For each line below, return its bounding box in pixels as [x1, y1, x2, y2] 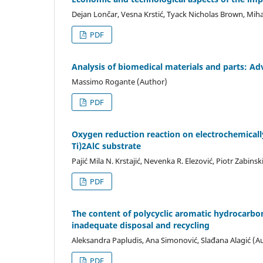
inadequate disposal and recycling [72, 219, 210, 231]
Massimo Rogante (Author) [72, 76, 167, 87]
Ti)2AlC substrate [72, 140, 141, 151]
